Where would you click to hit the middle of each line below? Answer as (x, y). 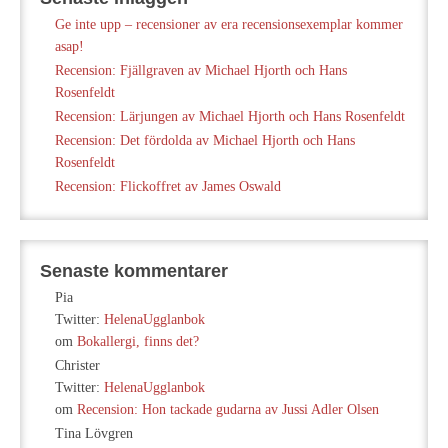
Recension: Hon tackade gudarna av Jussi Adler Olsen (228, 410)
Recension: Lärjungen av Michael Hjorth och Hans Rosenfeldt (230, 117)
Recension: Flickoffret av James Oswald (168, 187)
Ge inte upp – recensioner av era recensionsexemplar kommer (229, 25)
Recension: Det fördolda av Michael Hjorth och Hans (205, 141)
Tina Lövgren (94, 434)
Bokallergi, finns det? (138, 342)
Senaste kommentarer (134, 271)
